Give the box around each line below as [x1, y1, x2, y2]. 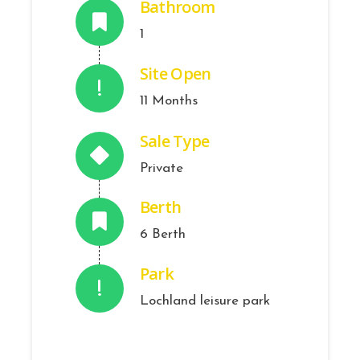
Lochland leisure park [139, 293, 270, 308]
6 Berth [139, 227, 186, 242]
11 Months [139, 93, 198, 108]
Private [139, 161, 183, 175]
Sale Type [139, 129, 210, 152]
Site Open [139, 62, 211, 84]
